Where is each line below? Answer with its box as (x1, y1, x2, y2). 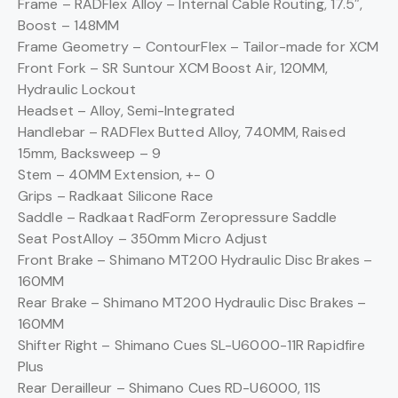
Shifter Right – (18, 335, 115, 354)
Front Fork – (18, 58, 103, 77)
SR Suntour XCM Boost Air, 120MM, (102, 58, 329, 77)
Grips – (18, 186, 69, 205)
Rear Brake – (18, 292, 104, 312)
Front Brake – (18, 250, 110, 269)
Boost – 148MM (18, 15, 120, 35)
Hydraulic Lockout (18, 79, 136, 99)
